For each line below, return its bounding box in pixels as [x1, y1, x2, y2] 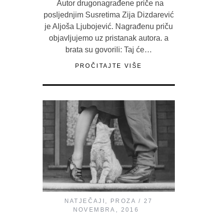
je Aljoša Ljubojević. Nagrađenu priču [44, 22, 173, 31]
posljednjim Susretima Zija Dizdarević [43, 11, 174, 19]
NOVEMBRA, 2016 [73, 206, 139, 213]
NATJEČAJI [64, 197, 106, 204]
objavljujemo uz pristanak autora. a [48, 34, 169, 42]
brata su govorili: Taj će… [65, 46, 152, 54]
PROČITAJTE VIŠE [75, 62, 142, 69]
